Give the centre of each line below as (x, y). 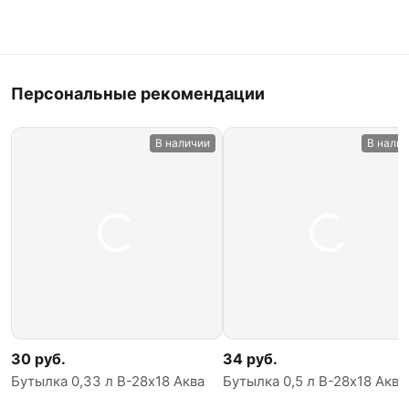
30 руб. (38, 358)
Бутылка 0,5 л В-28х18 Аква (315, 381)
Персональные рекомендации (138, 93)
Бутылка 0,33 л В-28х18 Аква (108, 381)
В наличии (183, 142)
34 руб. (250, 358)
